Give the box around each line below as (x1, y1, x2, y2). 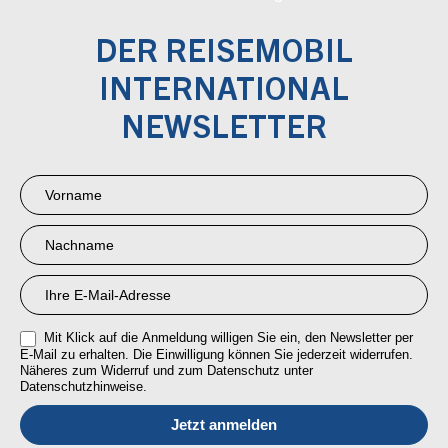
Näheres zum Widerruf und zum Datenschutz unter (20, 362, 313, 378)
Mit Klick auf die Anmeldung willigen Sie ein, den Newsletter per (40, 330, 413, 346)
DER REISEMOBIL (95, 39, 353, 72)
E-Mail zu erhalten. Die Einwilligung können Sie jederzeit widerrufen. (20, 346, 413, 362)
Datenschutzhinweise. (20, 378, 147, 394)
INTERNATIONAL (99, 77, 349, 110)
